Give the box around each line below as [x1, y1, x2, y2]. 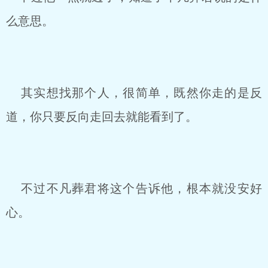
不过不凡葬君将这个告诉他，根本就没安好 [6, 182, 262, 195]
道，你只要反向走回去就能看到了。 [6, 110, 197, 123]
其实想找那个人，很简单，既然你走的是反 [6, 86, 262, 99]
